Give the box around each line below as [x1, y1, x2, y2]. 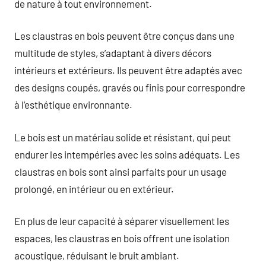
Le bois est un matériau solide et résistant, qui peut [14, 131, 231, 143]
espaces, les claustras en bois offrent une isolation [14, 232, 230, 244]
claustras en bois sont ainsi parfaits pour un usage [14, 165, 227, 178]
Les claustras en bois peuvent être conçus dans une [14, 30, 235, 42]
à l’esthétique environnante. [14, 99, 132, 110]
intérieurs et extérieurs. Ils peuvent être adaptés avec [14, 64, 242, 76]
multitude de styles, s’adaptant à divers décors [14, 47, 211, 59]
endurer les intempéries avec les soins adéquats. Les [14, 148, 240, 160]
